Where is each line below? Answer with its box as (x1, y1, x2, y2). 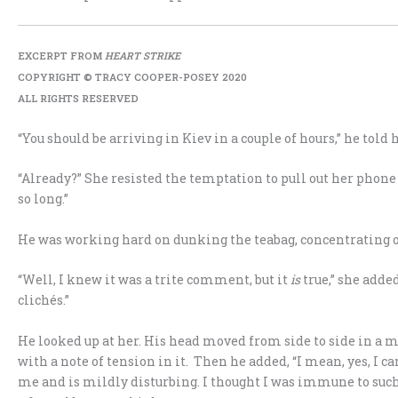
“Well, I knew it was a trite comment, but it (18, 271, 291, 289)
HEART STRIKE (105, 48, 180, 62)
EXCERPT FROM (18, 48, 105, 62)
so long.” (18, 190, 68, 208)
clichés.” (18, 291, 69, 309)
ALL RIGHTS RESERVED (18, 91, 139, 105)
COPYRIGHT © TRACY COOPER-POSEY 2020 (18, 69, 247, 84)
